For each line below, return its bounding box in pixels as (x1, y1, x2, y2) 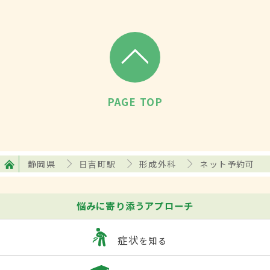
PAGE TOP (107, 95, 163, 110)
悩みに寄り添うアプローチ (76, 198, 194, 212)
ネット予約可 (199, 157, 255, 170)
